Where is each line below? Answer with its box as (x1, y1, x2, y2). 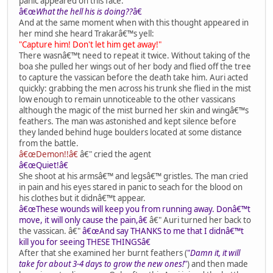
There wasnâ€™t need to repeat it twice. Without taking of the (19, 50, 250, 62)
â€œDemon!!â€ (19, 149, 78, 160)
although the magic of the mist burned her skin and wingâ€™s (19, 105, 249, 116)
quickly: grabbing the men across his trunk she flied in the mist (19, 83, 251, 94)
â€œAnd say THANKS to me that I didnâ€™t (82, 225, 244, 237)
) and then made (187, 258, 248, 270)
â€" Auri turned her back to (147, 214, 251, 226)
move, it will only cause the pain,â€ (19, 214, 147, 226)
